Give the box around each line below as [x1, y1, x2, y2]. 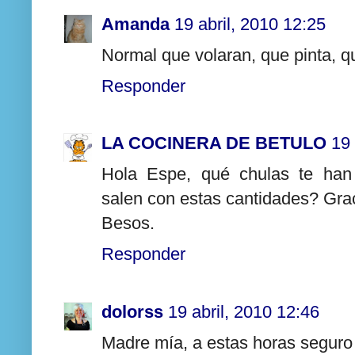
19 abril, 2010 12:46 [168, 301, 319, 322]
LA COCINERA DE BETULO [101, 133, 326, 154]
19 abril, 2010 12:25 [174, 13, 326, 34]
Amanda [101, 13, 170, 34]
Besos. [101, 213, 155, 234]
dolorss [101, 301, 163, 322]
